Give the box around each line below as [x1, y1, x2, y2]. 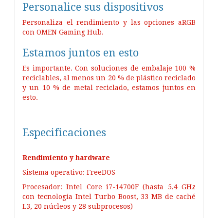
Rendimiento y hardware [22, 153, 110, 162]
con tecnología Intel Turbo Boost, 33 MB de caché [22, 192, 196, 200]
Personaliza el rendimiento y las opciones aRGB [22, 18, 196, 26]
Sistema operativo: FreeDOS [22, 168, 115, 176]
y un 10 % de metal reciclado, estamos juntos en [22, 83, 196, 91]
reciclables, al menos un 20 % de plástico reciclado [22, 73, 196, 82]
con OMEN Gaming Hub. [22, 28, 104, 36]
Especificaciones [22, 126, 106, 139]
